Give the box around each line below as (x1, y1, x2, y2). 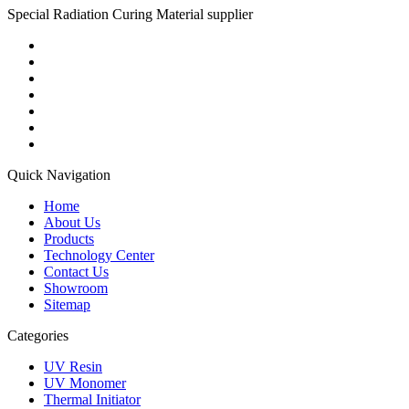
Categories (7, 327, 68, 343)
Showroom (44, 279, 108, 296)
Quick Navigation (7, 166, 110, 183)
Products (44, 230, 94, 246)
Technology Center (44, 246, 154, 263)
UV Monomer (44, 374, 126, 391)
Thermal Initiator (44, 391, 141, 407)
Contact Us (44, 263, 109, 279)
